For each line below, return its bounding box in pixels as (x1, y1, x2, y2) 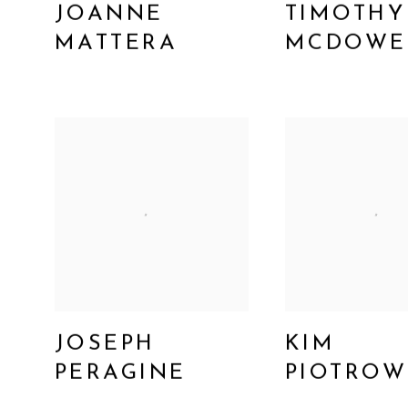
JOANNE (55, 4, 164, 26)
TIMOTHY (284, 4, 405, 26)
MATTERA (55, 33, 178, 56)
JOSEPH (55, 333, 156, 356)
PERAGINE (55, 362, 187, 385)
